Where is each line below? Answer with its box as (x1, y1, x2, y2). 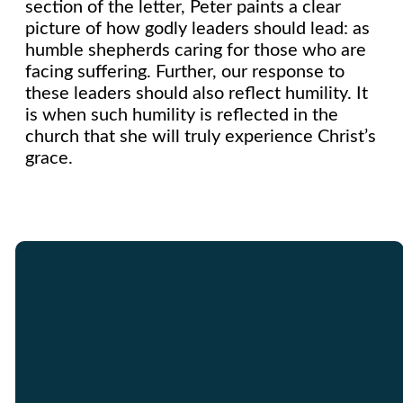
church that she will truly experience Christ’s (25, 128, 376, 147)
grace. (25, 149, 73, 168)
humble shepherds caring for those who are (25, 41, 366, 60)
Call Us (120, 380, 178, 400)
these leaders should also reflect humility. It (25, 85, 368, 103)
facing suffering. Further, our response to (25, 63, 345, 82)
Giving (278, 380, 330, 400)
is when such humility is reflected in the (25, 106, 338, 125)
